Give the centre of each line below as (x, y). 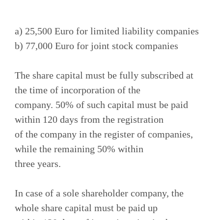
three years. (38, 163)
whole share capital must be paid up (86, 207)
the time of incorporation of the (78, 90)
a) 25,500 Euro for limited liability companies (107, 31)
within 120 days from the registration (89, 119)
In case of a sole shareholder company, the (99, 193)
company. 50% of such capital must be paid (101, 104)
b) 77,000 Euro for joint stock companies (96, 45)
